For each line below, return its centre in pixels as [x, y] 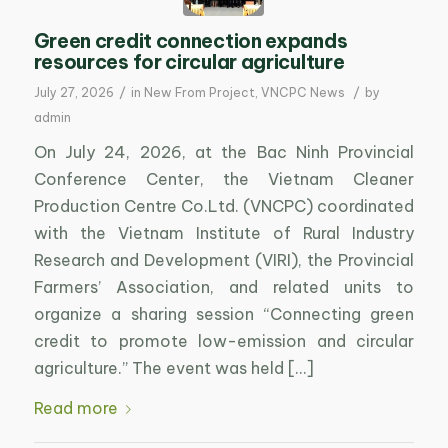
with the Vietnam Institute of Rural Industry [224, 232]
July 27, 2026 [73, 93]
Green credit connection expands [190, 41]
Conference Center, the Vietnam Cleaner [224, 178]
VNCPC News [302, 93]
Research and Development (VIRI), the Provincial [224, 259]
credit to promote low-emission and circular [224, 340]
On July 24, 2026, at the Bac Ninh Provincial [224, 151]
